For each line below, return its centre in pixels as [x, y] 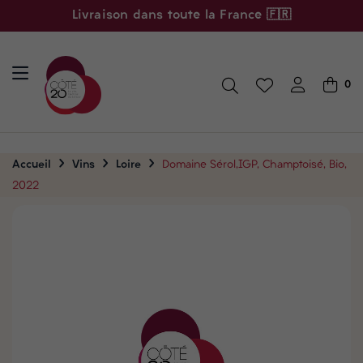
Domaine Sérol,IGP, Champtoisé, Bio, [254, 165]
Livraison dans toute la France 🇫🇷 [181, 15]
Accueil [32, 165]
